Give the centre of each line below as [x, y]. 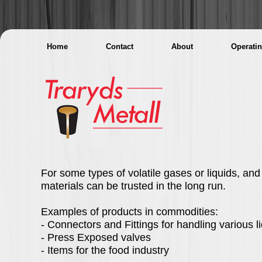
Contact [120, 46]
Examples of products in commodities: [130, 211]
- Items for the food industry [105, 250]
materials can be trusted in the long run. [133, 186]
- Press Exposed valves [96, 237]
